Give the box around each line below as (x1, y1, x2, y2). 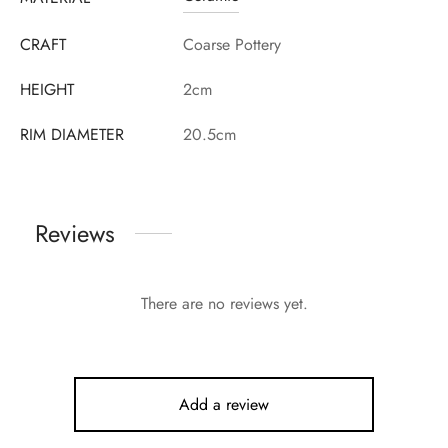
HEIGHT (20, 77, 74, 101)
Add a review (179, 392, 269, 416)
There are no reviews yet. (140, 291, 308, 315)
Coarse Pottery (183, 32, 281, 56)
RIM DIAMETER (20, 122, 124, 146)
